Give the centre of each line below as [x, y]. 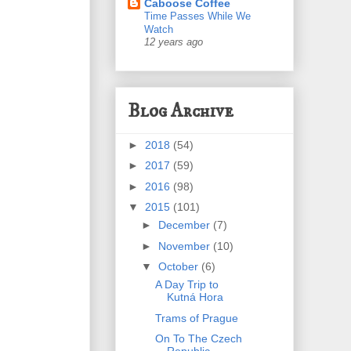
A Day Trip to [186, 285]
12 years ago [174, 43]
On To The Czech [198, 339]
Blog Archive [181, 111]
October [179, 267]
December [185, 225]
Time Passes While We [197, 16]
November [185, 246]
